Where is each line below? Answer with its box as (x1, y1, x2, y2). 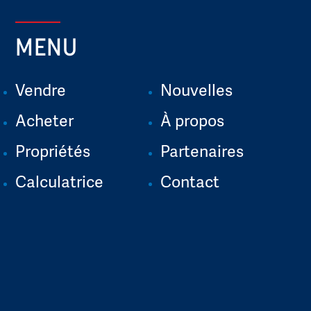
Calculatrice (15, 169, 104, 192)
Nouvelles (160, 78, 233, 101)
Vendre (15, 78, 67, 101)
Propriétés (15, 139, 91, 162)
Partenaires (160, 139, 244, 162)
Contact (160, 169, 220, 192)
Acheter (15, 108, 74, 131)
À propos (160, 108, 225, 131)
